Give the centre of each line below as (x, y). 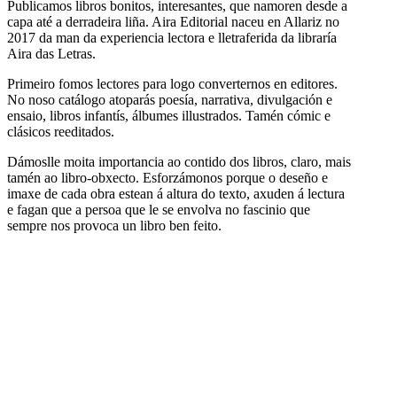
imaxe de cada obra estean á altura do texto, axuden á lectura (176, 193)
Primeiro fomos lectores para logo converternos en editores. (172, 83)
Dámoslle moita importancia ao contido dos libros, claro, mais (179, 161)
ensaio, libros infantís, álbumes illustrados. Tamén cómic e (169, 115)
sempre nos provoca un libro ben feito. (114, 225)
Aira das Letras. (51, 53)
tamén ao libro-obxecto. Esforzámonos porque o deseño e (167, 177)
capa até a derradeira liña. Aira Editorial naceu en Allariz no (173, 21)
